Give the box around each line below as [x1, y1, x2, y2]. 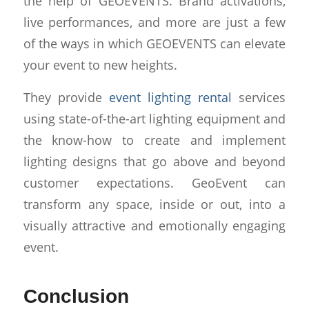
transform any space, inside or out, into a [23, 195, 286, 212]
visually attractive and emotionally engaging [23, 217, 286, 234]
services [232, 88, 286, 106]
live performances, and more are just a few [23, 13, 286, 31]
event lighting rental [108, 88, 232, 106]
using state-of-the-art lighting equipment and [23, 110, 286, 127]
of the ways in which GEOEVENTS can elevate [23, 34, 286, 52]
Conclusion [23, 286, 129, 307]
